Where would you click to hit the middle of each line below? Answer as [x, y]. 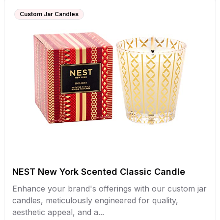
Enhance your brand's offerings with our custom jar [110, 189]
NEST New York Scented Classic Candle [99, 172]
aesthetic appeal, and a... [58, 212]
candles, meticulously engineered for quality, [95, 200]
